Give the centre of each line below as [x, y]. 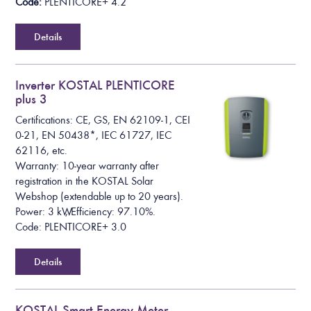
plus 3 [32, 99]
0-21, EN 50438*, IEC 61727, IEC [94, 136]
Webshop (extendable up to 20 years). [100, 197]
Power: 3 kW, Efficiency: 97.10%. [86, 212]
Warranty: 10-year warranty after [87, 166]
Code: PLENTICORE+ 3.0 [71, 227]
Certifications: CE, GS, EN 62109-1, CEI [103, 120]
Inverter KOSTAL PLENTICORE [95, 85]
